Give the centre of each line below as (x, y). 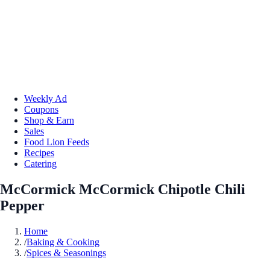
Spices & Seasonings (66, 253)
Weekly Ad (46, 98)
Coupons (41, 109)
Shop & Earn (49, 120)
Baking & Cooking (63, 242)
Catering (40, 163)
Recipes (39, 152)
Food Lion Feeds (57, 142)
